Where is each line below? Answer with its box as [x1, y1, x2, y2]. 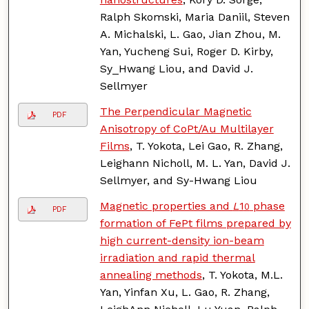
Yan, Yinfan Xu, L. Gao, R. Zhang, [99, 285, 270, 299]
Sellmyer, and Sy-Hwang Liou [99, 173, 257, 187]
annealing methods [99, 268, 202, 281]
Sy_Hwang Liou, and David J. [99, 61, 253, 75]
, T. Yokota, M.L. [201, 268, 283, 281]
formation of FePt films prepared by [99, 216, 291, 230]
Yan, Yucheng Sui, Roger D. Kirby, [99, 44, 273, 58]
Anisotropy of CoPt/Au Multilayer [99, 121, 274, 135]
